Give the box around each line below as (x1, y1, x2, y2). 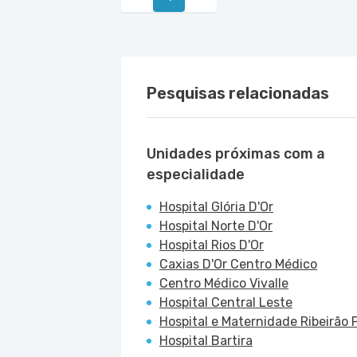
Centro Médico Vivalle (159, 276, 288, 291)
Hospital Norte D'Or (159, 218, 273, 233)
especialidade (147, 166, 245, 183)
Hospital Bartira (159, 333, 253, 348)
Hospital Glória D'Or (159, 199, 273, 214)
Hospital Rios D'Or (159, 237, 264, 253)
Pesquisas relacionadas (147, 84, 329, 103)
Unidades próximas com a (147, 145, 325, 163)
